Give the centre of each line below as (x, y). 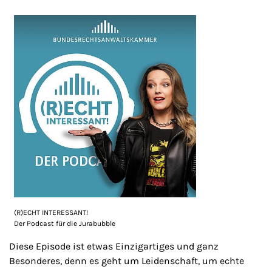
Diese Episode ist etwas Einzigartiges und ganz (114, 246)
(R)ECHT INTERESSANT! (51, 212)
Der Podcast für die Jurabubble (64, 223)
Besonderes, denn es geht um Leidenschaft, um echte (127, 260)
